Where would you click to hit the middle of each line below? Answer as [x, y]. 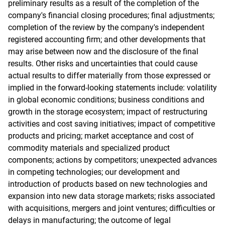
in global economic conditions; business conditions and [106, 100]
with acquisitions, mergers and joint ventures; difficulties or [111, 208]
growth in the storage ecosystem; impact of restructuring [108, 112]
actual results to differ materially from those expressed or [109, 76]
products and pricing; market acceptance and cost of [101, 136]
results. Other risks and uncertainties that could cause [103, 64]
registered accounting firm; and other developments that [107, 39]
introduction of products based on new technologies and [108, 184]
